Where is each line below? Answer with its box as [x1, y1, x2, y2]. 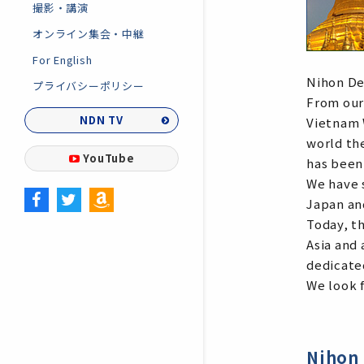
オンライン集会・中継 [32, 26, 145, 42]
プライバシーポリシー [32, 78, 145, 94]
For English [32, 52, 93, 68]
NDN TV [80, 112, 123, 128]
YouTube [83, 150, 135, 167]
